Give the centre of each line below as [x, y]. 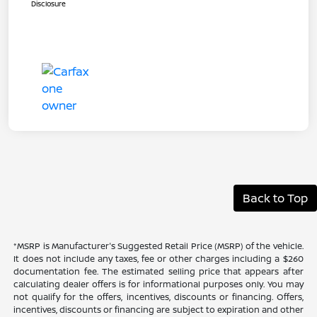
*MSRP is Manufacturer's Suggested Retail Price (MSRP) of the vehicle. [158, 246]
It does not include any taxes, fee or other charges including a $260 [158, 259]
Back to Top [275, 198]
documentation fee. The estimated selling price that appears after [158, 272]
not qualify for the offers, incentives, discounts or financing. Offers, [158, 297]
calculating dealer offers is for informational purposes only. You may [158, 284]
